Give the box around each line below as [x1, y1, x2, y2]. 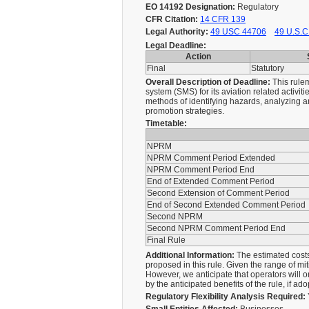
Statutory [251, 63, 286, 73]
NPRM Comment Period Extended [147, 153, 277, 163]
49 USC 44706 [210, 27, 266, 37]
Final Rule [147, 235, 188, 245]
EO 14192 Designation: [146, 2, 235, 12]
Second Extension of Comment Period [147, 188, 292, 198]
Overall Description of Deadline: [146, 77, 270, 87]
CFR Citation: [146, 14, 198, 24]
